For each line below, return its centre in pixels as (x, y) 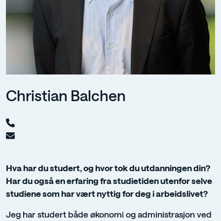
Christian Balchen (66, 95)
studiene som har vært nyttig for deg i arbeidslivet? (107, 194)
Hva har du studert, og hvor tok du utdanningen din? (108, 168)
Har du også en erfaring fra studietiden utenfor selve (109, 181)
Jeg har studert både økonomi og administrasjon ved (109, 214)
